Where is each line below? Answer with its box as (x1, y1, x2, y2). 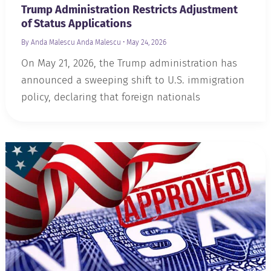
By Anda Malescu (21, 38, 75, 47)
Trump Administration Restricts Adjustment (21, 3, 238, 17)
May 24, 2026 (126, 38, 166, 47)
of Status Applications (21, 17, 132, 31)
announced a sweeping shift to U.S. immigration (21, 74, 244, 87)
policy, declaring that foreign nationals (21, 91, 200, 104)
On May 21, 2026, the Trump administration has (21, 57, 237, 70)
